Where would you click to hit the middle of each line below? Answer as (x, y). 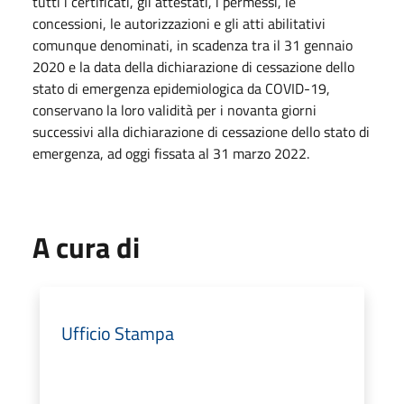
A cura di (86, 247)
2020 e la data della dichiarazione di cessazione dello (193, 66)
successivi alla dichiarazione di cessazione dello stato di (201, 131)
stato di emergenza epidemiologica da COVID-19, (181, 88)
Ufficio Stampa (118, 333)
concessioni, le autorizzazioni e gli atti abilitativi (179, 23)
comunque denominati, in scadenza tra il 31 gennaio (193, 45)
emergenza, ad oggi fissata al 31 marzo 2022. (171, 153)
